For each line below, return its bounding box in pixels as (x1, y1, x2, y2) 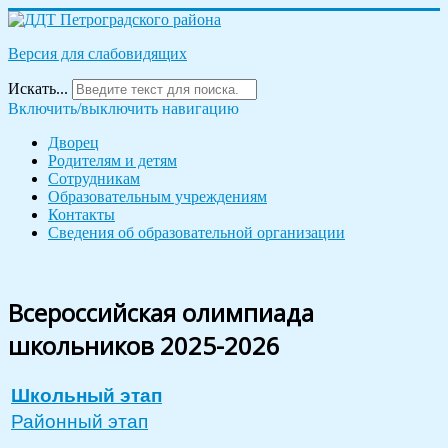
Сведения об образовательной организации (48, 224, 345, 241)
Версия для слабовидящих (8, 45, 187, 62)
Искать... (8, 80, 68, 97)
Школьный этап (11, 384, 162, 406)
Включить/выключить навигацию (8, 100, 239, 117)
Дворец (48, 134, 99, 151)
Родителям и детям (48, 152, 177, 169)
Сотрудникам (48, 170, 140, 187)
